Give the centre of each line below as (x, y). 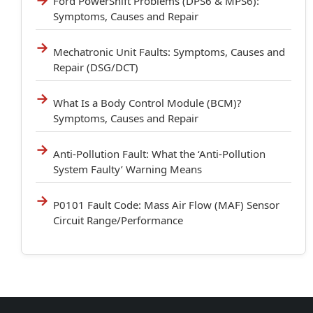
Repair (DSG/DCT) (96, 67)
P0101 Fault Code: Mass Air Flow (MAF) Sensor (166, 204)
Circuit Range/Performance (118, 220)
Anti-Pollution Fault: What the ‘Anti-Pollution (159, 153)
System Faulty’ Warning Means (128, 169)
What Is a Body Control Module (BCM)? (147, 102)
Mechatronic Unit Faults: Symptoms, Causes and (169, 51)
